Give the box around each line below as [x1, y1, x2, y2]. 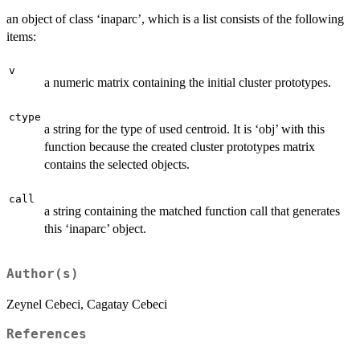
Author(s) [6, 266, 79, 281]
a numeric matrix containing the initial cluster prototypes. [44, 75, 331, 89]
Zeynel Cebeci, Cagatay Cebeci [6, 297, 167, 311]
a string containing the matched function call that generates [44, 203, 340, 218]
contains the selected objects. [44, 157, 190, 171]
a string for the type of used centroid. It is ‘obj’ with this [44, 121, 325, 136]
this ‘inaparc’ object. [44, 221, 146, 235]
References [6, 326, 87, 342]
